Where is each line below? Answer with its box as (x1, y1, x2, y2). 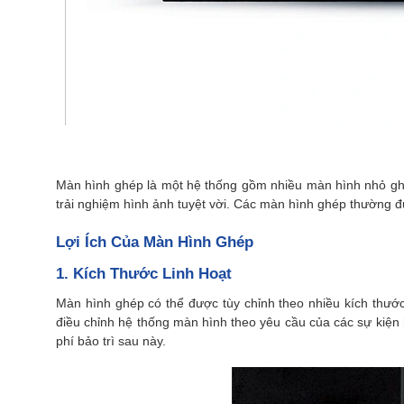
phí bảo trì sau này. (56, 334, 166, 348)
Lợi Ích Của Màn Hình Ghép (56, 233, 253, 251)
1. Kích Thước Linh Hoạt (56, 265, 232, 283)
